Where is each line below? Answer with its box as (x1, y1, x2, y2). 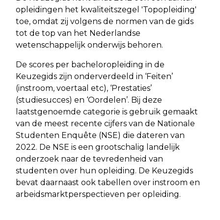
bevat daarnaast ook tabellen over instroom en (16, 178, 200, 188)
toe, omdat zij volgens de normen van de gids (16, 17, 193, 27)
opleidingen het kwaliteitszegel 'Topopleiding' (16, 5, 196, 15)
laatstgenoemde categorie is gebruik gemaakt (16, 107, 198, 117)
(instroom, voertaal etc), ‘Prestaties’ (16, 83, 152, 93)
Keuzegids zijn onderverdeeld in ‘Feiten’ (16, 72, 173, 82)
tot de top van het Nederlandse (16, 28, 140, 38)
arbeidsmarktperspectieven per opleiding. (16, 190, 181, 199)
